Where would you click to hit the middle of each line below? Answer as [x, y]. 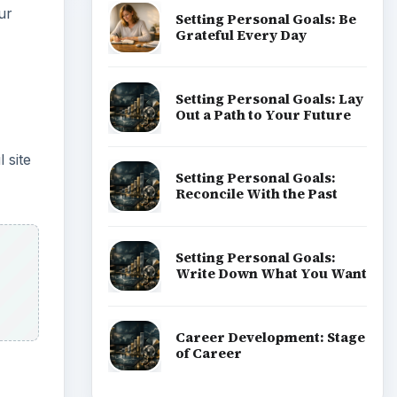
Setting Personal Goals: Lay [269, 98]
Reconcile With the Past [256, 194]
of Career [208, 353]
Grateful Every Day [241, 35]
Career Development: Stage [270, 337]
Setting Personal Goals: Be [265, 19]
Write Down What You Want [271, 274]
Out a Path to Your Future [263, 114]
